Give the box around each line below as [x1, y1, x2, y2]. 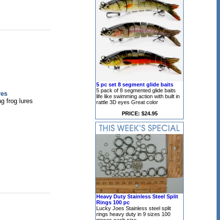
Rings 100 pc [96, 199, 130, 205]
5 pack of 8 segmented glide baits [96, 87, 176, 93]
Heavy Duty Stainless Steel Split [96, 193, 178, 199]
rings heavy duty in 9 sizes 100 [96, 211, 170, 217]
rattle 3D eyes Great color [96, 99, 158, 105]
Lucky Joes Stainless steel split [96, 205, 171, 211]
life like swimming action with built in [96, 93, 180, 99]
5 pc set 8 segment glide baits [96, 82, 173, 87]
